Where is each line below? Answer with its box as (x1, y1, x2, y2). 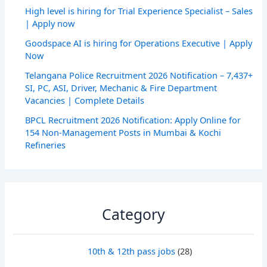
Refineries (25, 139, 66, 151)
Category (102, 203, 165, 224)
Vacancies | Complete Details (25, 94, 145, 107)
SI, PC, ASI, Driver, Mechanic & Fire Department (25, 82, 218, 94)
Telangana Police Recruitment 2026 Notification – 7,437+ (25, 69, 253, 82)
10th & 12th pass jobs (87, 245, 175, 257)
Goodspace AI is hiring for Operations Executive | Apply (25, 37, 253, 49)
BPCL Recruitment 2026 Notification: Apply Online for (25, 114, 241, 126)
